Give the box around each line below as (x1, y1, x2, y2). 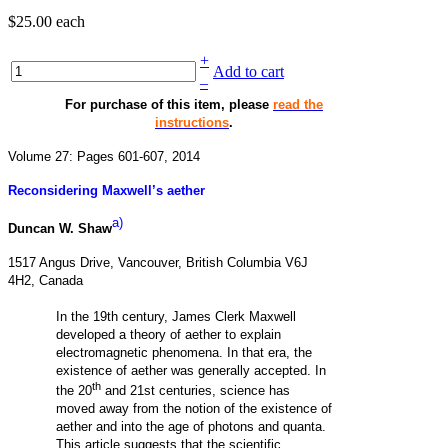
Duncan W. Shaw (8, 221, 112, 237)
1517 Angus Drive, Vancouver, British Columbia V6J (8, 255, 308, 271)
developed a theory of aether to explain (56, 327, 281, 343)
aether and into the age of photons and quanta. (56, 418, 326, 434)
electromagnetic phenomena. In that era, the (56, 345, 312, 361)
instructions (155, 114, 229, 130)
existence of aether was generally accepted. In (56, 363, 326, 379)
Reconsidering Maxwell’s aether (8, 182, 205, 198)
